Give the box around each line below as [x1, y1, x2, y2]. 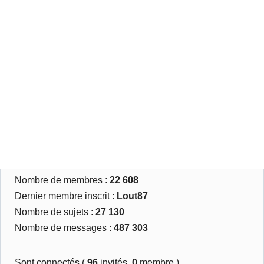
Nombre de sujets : [15, 206, 96, 217]
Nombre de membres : [15, 174, 110, 186]
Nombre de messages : [15, 222, 114, 233]
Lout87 [117, 190, 148, 202]
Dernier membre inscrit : [15, 190, 117, 202]
